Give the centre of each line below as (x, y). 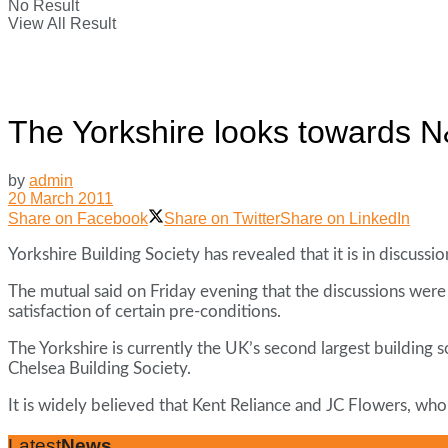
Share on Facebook (78, 219)
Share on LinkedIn (345, 219)
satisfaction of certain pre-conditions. (144, 312)
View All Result (62, 23)
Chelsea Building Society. (99, 369)
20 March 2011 (60, 199)
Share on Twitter (222, 219)
